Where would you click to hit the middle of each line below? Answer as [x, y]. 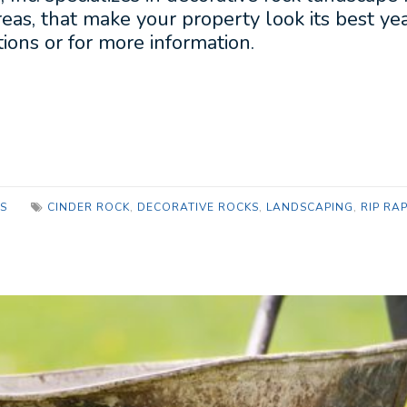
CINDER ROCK [89, 208]
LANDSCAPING [310, 208]
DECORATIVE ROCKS [198, 208]
